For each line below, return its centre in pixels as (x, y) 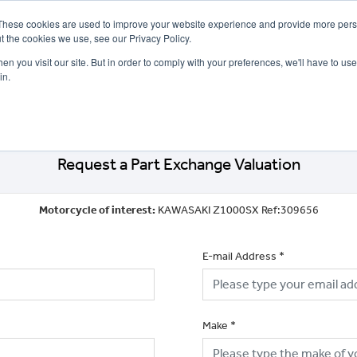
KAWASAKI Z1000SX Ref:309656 (238, 210)
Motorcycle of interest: (98, 210)
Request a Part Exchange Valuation (178, 164)
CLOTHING (296, 92)
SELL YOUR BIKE (111, 92)
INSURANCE (235, 92)
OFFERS (39, 92)
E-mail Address (239, 256)
